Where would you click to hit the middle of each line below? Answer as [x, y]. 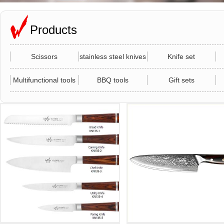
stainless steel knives [113, 56]
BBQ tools [113, 80]
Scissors [44, 56]
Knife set [181, 56]
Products [53, 30]
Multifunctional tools [44, 80]
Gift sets [181, 80]
